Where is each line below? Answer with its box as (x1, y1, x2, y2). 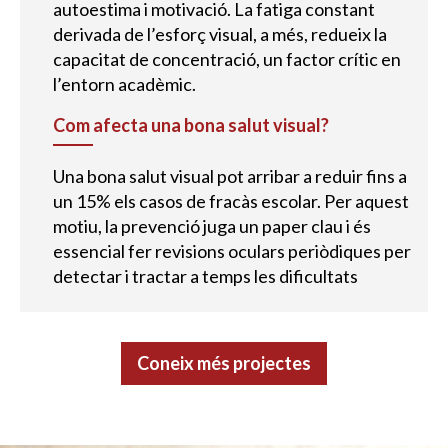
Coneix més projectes (137, 352, 311, 375)
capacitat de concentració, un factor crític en (52, 48, 401, 71)
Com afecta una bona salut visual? (52, 114, 329, 137)
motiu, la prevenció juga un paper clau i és (52, 215, 371, 238)
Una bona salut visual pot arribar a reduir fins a (52, 165, 407, 188)
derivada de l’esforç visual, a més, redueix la (52, 23, 387, 46)
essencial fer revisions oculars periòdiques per (52, 240, 411, 263)
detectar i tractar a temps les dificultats (52, 265, 358, 288)
